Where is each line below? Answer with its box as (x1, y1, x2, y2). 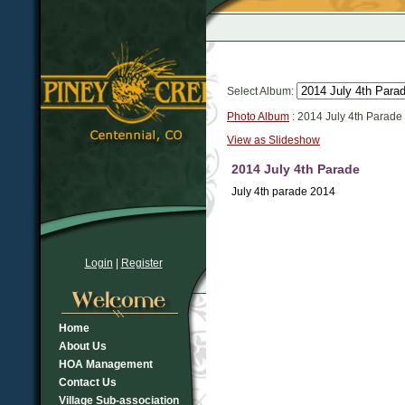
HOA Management (58, 358, 153, 371)
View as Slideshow (227, 134, 320, 146)
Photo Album (227, 110, 289, 123)
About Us (58, 340, 107, 353)
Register (120, 257, 163, 269)
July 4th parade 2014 (231, 185, 335, 198)
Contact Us (58, 376, 117, 389)
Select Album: (227, 85, 294, 98)
